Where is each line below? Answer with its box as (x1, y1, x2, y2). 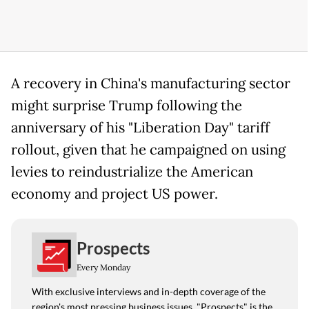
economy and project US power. (11, 185, 218, 203)
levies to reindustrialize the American (11, 163, 253, 181)
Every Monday (77, 261, 130, 272)
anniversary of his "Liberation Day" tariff (11, 119, 270, 137)
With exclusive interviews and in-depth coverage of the (32, 286, 266, 298)
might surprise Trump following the (11, 97, 242, 115)
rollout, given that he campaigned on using (11, 141, 286, 159)
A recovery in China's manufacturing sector (11, 74, 290, 93)
